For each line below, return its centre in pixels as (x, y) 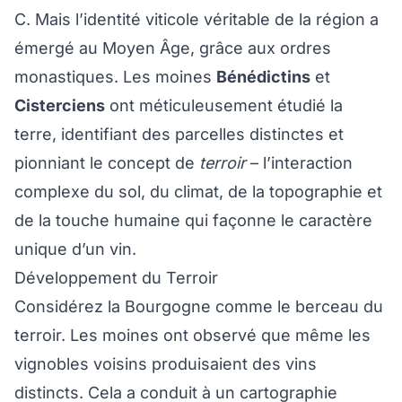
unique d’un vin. (75, 249)
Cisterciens (60, 106)
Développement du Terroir (116, 278)
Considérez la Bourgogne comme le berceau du (199, 307)
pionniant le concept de (107, 163)
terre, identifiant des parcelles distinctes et (179, 135)
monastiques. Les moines (115, 77)
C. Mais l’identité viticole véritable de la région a (197, 20)
